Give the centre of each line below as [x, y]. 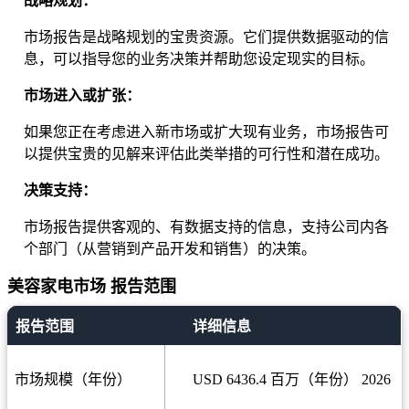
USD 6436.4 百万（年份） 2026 [292, 380]
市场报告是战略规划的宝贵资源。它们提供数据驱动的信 [206, 37]
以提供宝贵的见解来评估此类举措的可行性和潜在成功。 [206, 154]
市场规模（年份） [73, 380]
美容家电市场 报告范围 [92, 287]
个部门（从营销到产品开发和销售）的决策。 [170, 249]
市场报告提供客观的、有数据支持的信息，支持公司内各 [206, 227]
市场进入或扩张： [82, 96]
